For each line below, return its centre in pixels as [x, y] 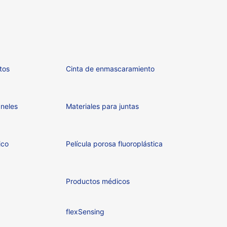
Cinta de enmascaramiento [110, 68]
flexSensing [85, 211]
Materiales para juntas [102, 106]
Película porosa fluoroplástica [114, 143]
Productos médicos [98, 181]
